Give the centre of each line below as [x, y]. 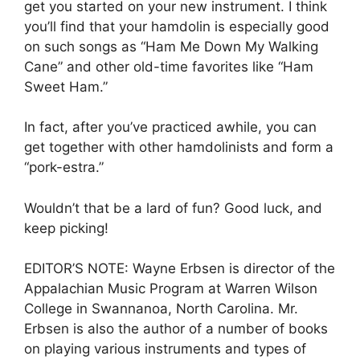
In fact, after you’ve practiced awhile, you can [170, 127]
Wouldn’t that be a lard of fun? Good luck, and [173, 208]
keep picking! [66, 228]
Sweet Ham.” [66, 86]
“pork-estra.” [64, 168]
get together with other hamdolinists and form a [179, 147]
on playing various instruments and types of [165, 349]
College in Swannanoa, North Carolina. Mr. [161, 309]
